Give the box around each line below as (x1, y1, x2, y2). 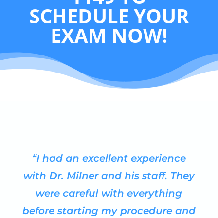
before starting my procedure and (22, 205, 196, 217)
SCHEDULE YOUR (29, 2, 189, 30)
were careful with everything (36, 187, 182, 200)
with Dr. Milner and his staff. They (23, 170, 195, 182)
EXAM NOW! (50, 22, 167, 49)
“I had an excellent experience (32, 152, 186, 164)
